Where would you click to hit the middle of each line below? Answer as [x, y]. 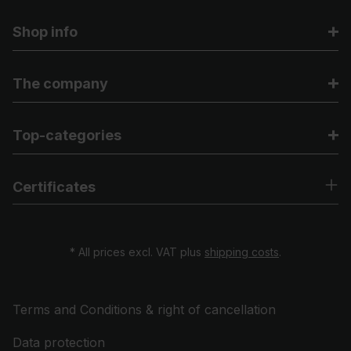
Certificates [54, 187]
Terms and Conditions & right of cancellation [144, 309]
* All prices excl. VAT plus [137, 252]
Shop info [45, 32]
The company [60, 83]
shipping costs [242, 252]
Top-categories [67, 135]
